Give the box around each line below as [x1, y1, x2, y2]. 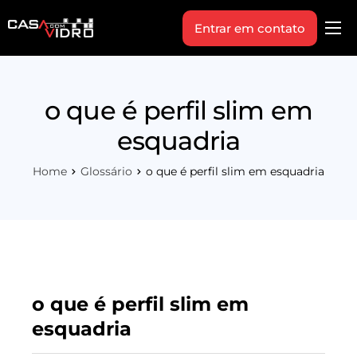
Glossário [80, 164, 132, 178]
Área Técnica [16, 79, 93, 94]
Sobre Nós [16, 237, 78, 252]
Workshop [16, 175, 79, 190]
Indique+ [16, 111, 69, 127]
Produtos [16, 46, 73, 62]
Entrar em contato [194, 20, 305, 36]
